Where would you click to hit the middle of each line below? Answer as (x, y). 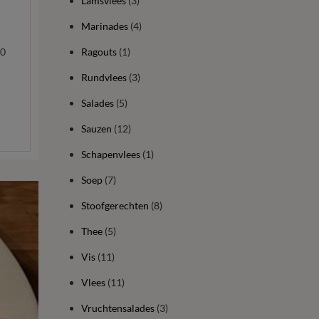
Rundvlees (104, 77)
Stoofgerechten (115, 205)
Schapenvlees (110, 154)
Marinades (104, 26)
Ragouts (99, 52)
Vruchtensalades (117, 308)
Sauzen (96, 129)
